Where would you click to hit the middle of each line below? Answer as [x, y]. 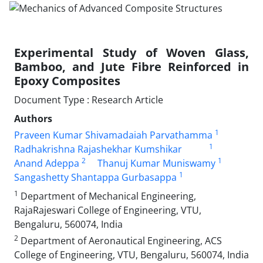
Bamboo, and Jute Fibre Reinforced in [131, 66]
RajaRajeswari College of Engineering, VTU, [108, 210]
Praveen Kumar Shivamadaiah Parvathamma [113, 135]
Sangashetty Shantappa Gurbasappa [95, 177]
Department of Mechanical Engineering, [107, 196]
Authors [33, 118]
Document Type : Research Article [89, 100]
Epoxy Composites [67, 80]
